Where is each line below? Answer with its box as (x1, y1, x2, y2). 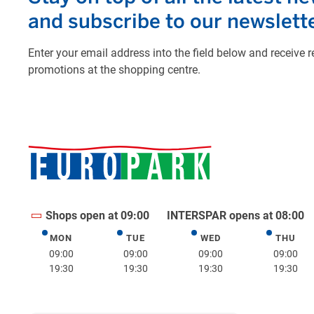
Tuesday (135, 233, 177, 247)
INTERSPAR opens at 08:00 (166, 209, 304, 223)
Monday (60, 233, 101, 247)
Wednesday (210, 233, 268, 247)
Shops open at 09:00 (45, 209, 149, 223)
